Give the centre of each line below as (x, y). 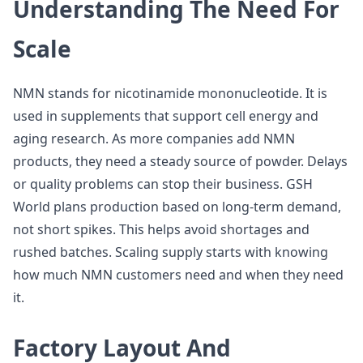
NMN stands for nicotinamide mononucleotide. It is (170, 93)
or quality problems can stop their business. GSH (163, 184)
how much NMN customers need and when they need (178, 275)
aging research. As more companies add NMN (154, 139)
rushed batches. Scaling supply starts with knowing (171, 252)
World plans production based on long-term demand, (177, 207)
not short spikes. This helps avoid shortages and (161, 229)
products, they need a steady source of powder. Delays (180, 161)
